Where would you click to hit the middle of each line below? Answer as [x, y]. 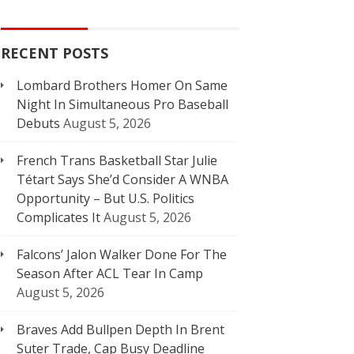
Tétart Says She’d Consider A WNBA [122, 179]
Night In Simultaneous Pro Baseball [122, 104]
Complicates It [58, 217]
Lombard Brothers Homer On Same [122, 85]
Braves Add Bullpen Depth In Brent [121, 330]
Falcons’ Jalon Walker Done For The [122, 254]
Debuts [38, 123]
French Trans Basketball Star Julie [117, 160]
